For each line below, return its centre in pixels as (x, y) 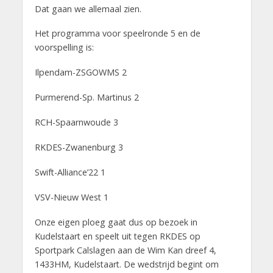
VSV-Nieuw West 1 (75, 197)
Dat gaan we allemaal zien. (121, 9)
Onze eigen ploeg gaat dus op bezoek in (116, 222)
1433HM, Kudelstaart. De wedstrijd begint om (126, 264)
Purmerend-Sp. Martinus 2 (87, 97)
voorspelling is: (64, 48)
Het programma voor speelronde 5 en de (117, 34)
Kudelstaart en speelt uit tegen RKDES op (117, 236)
